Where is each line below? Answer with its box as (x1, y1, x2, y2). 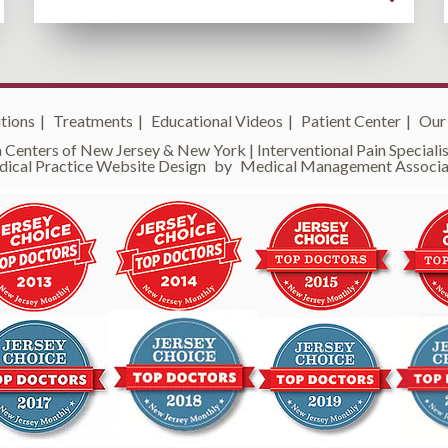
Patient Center (301, 111, 401, 131)
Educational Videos (151, 111, 283, 131)
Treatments (53, 111, 133, 131)
